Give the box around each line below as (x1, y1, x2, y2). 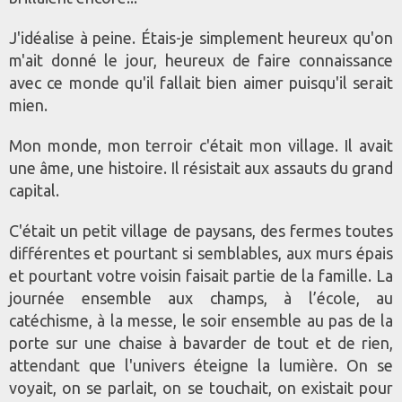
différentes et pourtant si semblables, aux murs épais (9, 244, 393, 263)
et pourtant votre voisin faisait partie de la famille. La (9, 267, 393, 285)
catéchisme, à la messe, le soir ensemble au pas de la (9, 311, 393, 330)
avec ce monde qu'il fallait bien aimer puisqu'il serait (9, 74, 393, 92)
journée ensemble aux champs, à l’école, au (9, 289, 393, 308)
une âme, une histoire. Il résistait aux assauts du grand (9, 159, 393, 178)
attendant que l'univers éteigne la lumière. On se (9, 356, 393, 375)
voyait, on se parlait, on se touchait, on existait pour (9, 379, 393, 398)
